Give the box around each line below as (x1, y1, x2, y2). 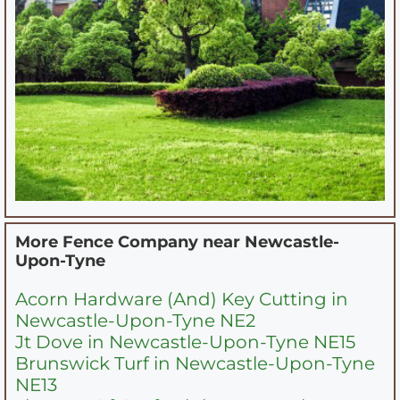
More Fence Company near (15, 231, 245, 252)
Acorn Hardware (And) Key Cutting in (15, 287, 348, 310)
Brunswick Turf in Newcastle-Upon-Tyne (15, 352, 375, 374)
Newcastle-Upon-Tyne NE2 (15, 309, 255, 331)
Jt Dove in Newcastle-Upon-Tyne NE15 (15, 330, 355, 353)
